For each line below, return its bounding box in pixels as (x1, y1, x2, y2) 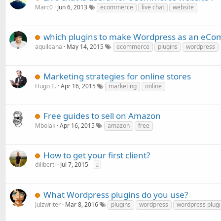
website (173, 3, 194, 11)
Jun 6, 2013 (57, 3, 87, 11)
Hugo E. (35, 82, 56, 90)
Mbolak (35, 121, 55, 130)
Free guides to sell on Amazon (43, 110, 161, 121)
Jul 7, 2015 (60, 160, 88, 169)
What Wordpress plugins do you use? (43, 189, 188, 200)
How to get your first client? (43, 149, 150, 161)
